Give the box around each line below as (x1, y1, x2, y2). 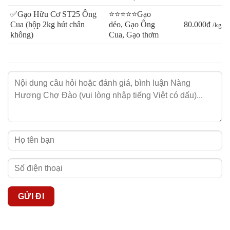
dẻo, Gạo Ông (108, 20, 155, 29)
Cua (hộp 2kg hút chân (10, 20, 85, 29)
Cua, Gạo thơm (108, 30, 159, 40)
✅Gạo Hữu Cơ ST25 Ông (10, 10, 97, 19)
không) (10, 30, 33, 40)
